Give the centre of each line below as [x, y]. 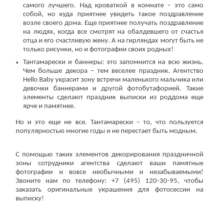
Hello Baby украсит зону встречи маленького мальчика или [113, 80]
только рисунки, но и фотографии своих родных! [98, 50]
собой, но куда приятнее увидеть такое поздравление [113, 15]
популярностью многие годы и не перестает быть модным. [107, 131]
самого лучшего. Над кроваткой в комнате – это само [113, 6]
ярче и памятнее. [49, 106]
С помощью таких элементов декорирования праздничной [109, 154]
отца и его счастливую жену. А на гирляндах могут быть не [113, 41]
